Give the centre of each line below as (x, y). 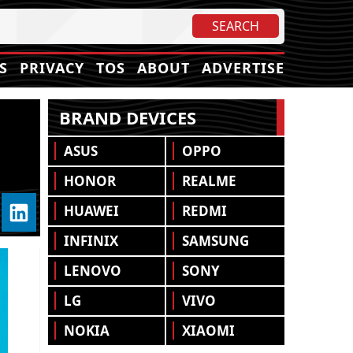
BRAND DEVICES (128, 117)
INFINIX (91, 241)
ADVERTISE (243, 68)
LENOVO (93, 271)
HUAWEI (91, 211)
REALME (209, 181)
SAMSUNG (216, 241)
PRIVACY (52, 68)
